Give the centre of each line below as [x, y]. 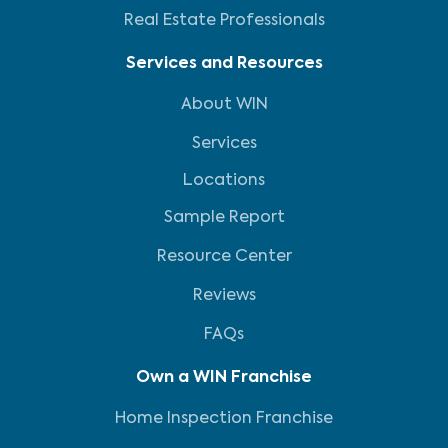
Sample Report [224, 218]
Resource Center [224, 257]
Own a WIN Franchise [224, 378]
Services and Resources [224, 64]
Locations [224, 181]
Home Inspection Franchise [224, 419]
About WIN [224, 105]
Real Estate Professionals [224, 21]
